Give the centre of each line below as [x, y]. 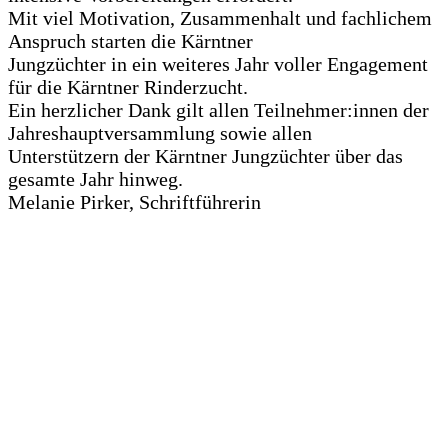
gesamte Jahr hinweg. [95, 179]
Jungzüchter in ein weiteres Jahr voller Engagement [218, 64]
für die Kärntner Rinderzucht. [128, 87]
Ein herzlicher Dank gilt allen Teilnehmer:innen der [218, 110]
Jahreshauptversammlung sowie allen [160, 133]
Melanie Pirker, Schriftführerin [134, 202]
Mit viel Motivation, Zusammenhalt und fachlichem [220, 18]
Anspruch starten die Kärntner [130, 41]
